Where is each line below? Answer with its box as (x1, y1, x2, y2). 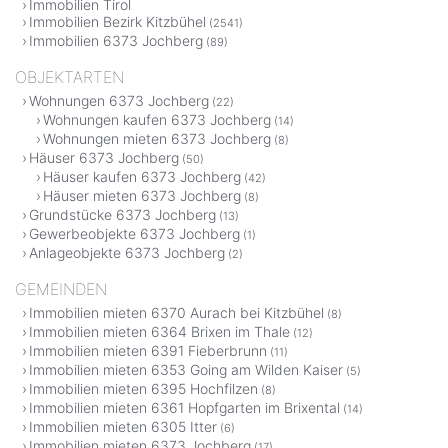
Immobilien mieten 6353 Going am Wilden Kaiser (29, 361, 343, 379)
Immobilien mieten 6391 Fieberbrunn (29, 342, 267, 360)
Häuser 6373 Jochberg (29, 149, 179, 167)
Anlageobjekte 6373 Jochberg (29, 244, 225, 262)
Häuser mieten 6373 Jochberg (43, 187, 241, 205)
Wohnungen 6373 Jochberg (29, 92, 209, 110)
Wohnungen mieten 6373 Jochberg (43, 130, 271, 148)
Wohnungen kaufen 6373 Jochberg (43, 111, 271, 129)
